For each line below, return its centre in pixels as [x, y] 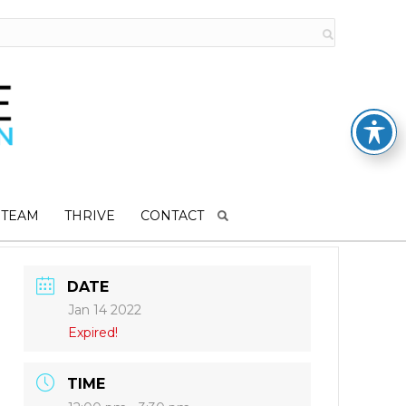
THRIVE [89, 216]
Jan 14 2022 [105, 309]
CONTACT [172, 216]
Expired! [93, 332]
